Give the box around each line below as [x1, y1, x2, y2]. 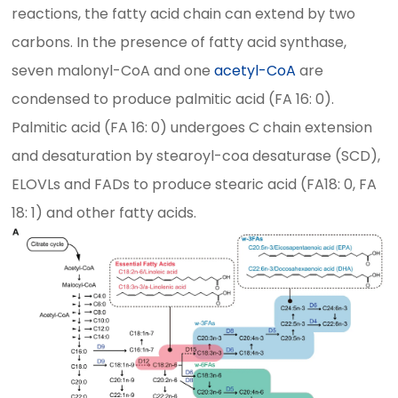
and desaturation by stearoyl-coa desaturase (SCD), [12, 146, 381, 166]
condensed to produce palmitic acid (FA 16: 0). [12, 89, 335, 109]
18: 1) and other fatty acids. [12, 203, 197, 223]
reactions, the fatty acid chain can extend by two [12, 4, 356, 24]
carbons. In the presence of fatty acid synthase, [12, 32, 347, 52]
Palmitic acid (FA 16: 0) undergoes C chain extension [12, 117, 373, 138]
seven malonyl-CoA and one [12, 60, 215, 81]
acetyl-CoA [214, 60, 297, 81]
